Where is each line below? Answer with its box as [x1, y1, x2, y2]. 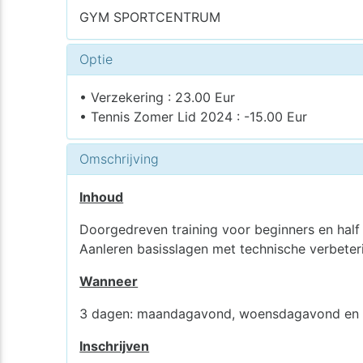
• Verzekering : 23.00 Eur [79, 88, 236, 105]
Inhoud [79, 188, 124, 205]
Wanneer [79, 272, 139, 289]
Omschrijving [79, 150, 160, 167]
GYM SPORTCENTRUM [79, 8, 221, 25]
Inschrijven [79, 337, 150, 354]
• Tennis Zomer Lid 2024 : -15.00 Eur [79, 108, 308, 125]
